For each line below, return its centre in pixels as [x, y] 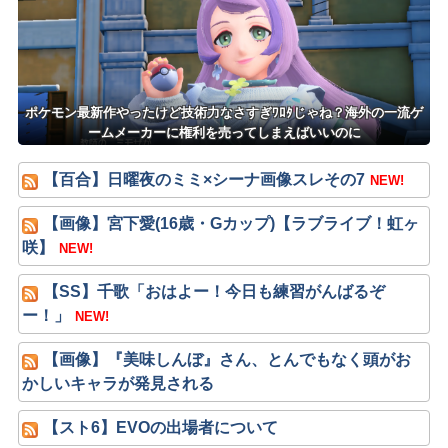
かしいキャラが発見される [118, 383]
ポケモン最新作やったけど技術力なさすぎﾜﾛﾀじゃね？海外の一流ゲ [224, 113]
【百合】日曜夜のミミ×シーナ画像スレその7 [204, 179]
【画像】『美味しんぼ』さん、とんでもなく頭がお [227, 359]
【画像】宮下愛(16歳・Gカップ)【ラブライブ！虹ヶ [231, 223]
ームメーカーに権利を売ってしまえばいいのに [224, 133]
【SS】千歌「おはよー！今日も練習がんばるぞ [214, 291]
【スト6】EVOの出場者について [161, 427]
